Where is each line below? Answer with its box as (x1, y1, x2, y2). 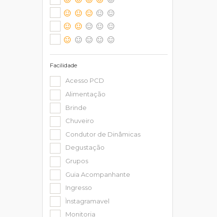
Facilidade (50, 62, 77, 69)
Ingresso (65, 184, 92, 192)
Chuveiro (65, 117, 94, 125)
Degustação (65, 143, 105, 152)
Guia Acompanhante (65, 170, 130, 178)
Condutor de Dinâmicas (65, 130, 140, 138)
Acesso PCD (65, 77, 104, 85)
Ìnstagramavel (65, 197, 109, 205)
